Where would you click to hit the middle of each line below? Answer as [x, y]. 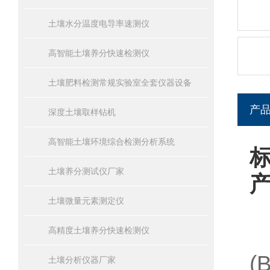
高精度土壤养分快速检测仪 [99, 230]
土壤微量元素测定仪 [86, 201]
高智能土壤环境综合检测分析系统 [111, 142]
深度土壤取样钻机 [82, 112]
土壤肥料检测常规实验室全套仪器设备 [120, 83]
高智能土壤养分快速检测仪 [99, 53]
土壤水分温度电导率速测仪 [99, 24]
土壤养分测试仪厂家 [86, 171]
